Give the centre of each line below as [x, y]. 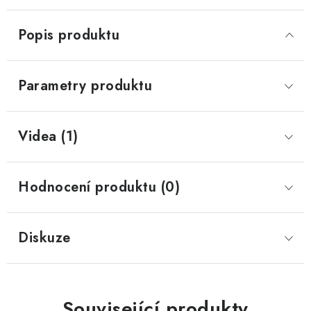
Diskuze [44, 238]
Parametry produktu [85, 86]
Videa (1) [48, 136]
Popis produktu [69, 35]
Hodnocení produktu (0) [99, 187]
